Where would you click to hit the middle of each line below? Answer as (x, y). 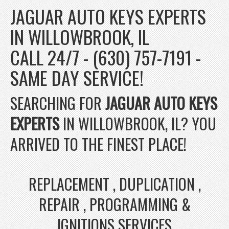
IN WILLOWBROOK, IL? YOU (138, 123)
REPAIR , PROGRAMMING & (114, 204)
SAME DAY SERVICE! (77, 77)
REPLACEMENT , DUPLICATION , (114, 184)
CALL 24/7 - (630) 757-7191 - (106, 57)
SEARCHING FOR (58, 103)
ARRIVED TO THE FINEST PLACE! (98, 144)
